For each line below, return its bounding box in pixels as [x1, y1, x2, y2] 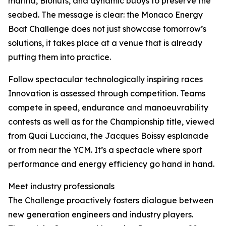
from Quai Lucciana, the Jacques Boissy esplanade [8, 131, 209, 141]
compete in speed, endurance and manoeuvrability [8, 102, 208, 112]
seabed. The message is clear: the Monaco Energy [8, 10, 203, 20]
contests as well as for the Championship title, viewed [8, 117, 214, 127]
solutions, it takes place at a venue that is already [8, 38, 202, 48]
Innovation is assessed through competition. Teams [8, 88, 205, 98]
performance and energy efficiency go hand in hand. [8, 159, 214, 169]
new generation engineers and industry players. [8, 209, 193, 219]
